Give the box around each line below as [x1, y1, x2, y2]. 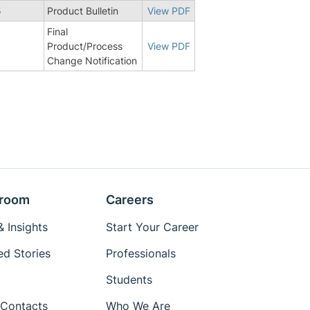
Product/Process [47, 39, 122, 52]
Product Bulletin [47, 4, 118, 17]
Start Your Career [106, 220, 199, 234]
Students [106, 273, 153, 286]
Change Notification [47, 54, 137, 66]
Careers [106, 192, 154, 207]
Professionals [106, 246, 176, 260]
